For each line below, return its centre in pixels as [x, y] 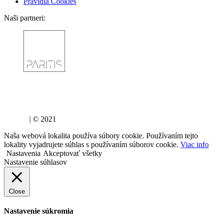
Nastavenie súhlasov [35, 162]
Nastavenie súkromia [39, 211]
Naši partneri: [25, 18]
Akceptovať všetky [73, 153]
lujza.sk [16, 119]
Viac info [195, 144]
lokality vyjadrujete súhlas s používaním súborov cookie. [92, 144]
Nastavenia [23, 153]
